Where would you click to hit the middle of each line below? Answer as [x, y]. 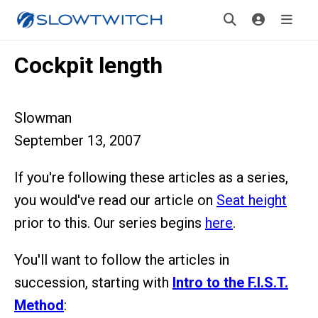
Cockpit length [88, 65]
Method [39, 305]
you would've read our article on [115, 200]
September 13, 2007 [77, 141]
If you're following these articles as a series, [151, 177]
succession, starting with [93, 283]
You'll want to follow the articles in [122, 260]
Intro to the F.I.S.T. [230, 283]
